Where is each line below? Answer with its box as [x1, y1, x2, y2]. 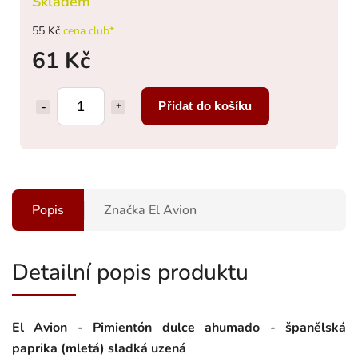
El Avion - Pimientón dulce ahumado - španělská [12, 318, 346, 336]
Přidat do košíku [158, 98, 253, 113]
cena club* [60, 22, 114, 38]
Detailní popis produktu [12, 257, 249, 288]
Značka [104, 201, 145, 219]
